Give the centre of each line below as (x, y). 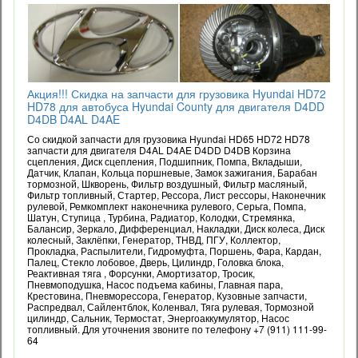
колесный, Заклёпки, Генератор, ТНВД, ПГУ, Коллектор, (154, 239)
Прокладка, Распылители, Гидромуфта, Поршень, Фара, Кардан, (174, 251)
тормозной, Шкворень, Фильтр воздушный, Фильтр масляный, (167, 183)
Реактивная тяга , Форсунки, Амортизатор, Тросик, (141, 273)
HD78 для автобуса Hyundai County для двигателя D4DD (176, 106)
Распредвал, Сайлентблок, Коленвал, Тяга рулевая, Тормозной (171, 306)
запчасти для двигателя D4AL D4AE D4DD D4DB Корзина (159, 150)
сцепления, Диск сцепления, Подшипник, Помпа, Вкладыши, (165, 161)
